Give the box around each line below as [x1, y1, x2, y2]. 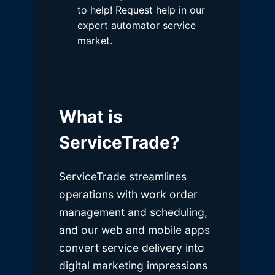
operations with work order [59, 188, 198, 201]
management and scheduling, [59, 206, 207, 219]
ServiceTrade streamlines [59, 170, 187, 184]
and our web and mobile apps [59, 223, 210, 237]
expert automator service [77, 19, 196, 32]
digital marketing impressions [59, 259, 207, 273]
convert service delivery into [59, 241, 204, 255]
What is [59, 106, 123, 128]
